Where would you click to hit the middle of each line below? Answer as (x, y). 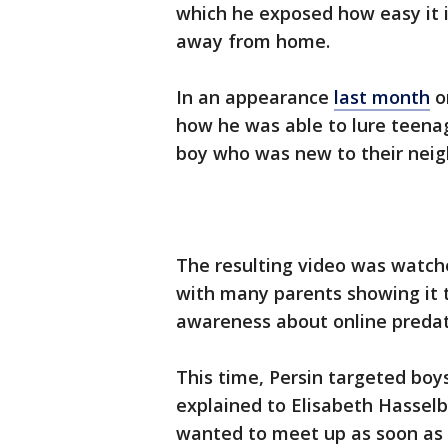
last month (382, 97)
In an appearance (255, 97)
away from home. (255, 41)
